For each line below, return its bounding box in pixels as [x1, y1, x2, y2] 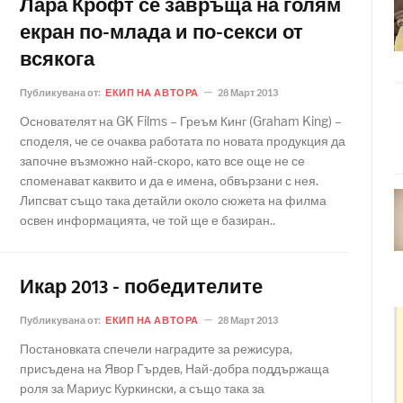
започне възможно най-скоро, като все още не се [20, 153, 305, 168]
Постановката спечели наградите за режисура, [20, 341, 292, 356]
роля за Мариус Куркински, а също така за [20, 381, 264, 396]
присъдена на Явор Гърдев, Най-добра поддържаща [20, 361, 329, 376]
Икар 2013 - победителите [20, 273, 263, 304]
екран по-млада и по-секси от [20, 18, 303, 49]
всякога [20, 45, 94, 76]
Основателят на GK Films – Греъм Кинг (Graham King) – [20, 113, 342, 129]
